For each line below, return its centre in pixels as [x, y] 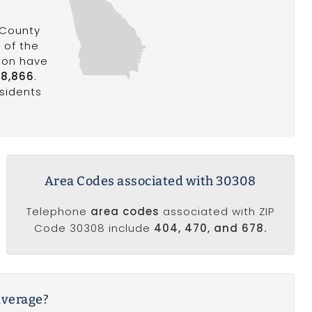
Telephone [58, 211]
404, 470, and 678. [210, 228]
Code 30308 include [94, 228]
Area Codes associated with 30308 [150, 181]
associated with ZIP [217, 211]
